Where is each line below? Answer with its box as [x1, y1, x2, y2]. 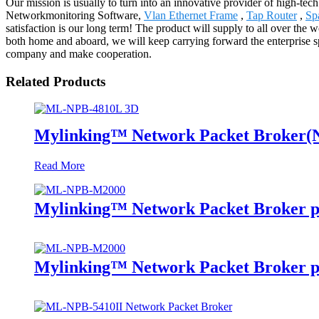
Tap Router [246, 9, 297, 21]
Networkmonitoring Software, [6, 9, 144, 21]
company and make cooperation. [6, 47, 152, 60]
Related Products [6, 73, 105, 89]
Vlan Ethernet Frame [144, 9, 238, 21]
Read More [34, 159, 85, 172]
